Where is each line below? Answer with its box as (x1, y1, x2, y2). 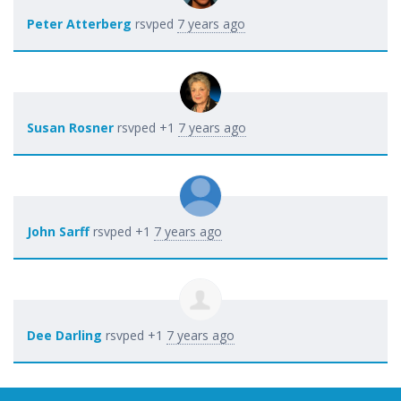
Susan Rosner (27, 118, 114, 136)
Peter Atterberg (27, 14, 132, 32)
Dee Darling (27, 326, 102, 344)
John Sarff (27, 222, 90, 240)
